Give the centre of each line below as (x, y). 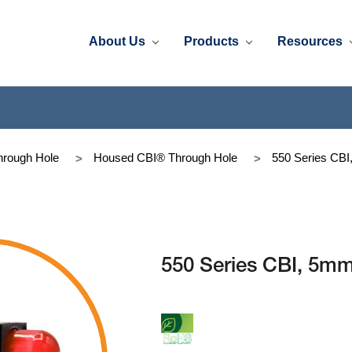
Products (213, 41)
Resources (312, 41)
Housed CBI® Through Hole (165, 157)
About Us (119, 41)
